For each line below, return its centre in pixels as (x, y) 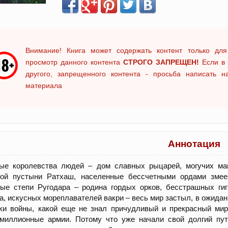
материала (44, 85)
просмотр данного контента (74, 62)
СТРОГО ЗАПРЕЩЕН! (161, 62)
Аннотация (194, 144)
